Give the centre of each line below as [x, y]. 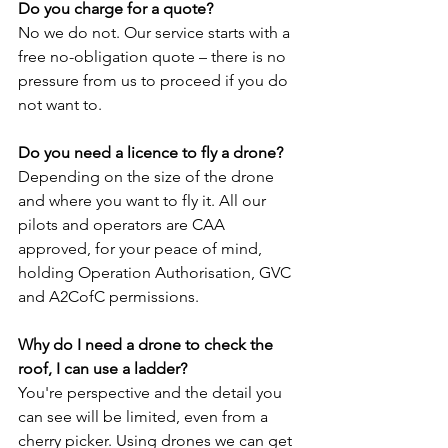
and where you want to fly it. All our [144, 201]
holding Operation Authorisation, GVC [156, 273]
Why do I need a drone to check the [147, 345]
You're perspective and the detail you [152, 393]
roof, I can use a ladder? [102, 369]
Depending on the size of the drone [148, 177]
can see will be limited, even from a [145, 417]
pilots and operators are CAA [123, 225]
